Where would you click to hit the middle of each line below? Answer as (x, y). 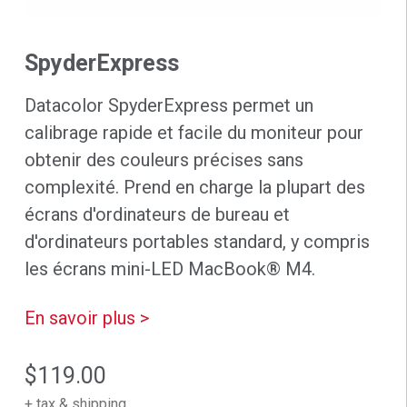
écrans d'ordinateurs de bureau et (157, 214)
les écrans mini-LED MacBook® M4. (169, 268)
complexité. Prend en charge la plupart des (194, 187)
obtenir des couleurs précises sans (164, 159)
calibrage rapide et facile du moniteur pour (194, 132)
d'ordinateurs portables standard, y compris (197, 241)
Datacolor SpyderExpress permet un (169, 105)
